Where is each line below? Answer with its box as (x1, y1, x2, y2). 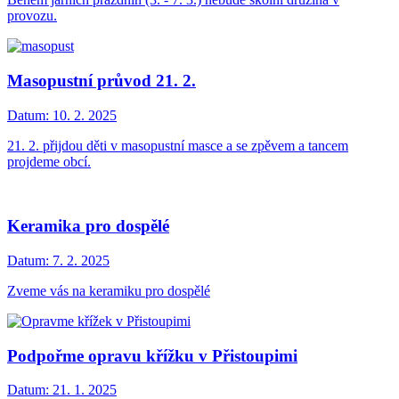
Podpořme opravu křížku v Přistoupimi (7, 346, 297, 365)
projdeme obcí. (7, 153, 91, 169)
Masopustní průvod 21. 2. (7, 70, 196, 90)
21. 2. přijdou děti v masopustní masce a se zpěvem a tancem (7, 137, 348, 153)
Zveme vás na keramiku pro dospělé (7, 282, 210, 298)
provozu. (7, 8, 57, 24)
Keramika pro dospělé (7, 216, 169, 236)
